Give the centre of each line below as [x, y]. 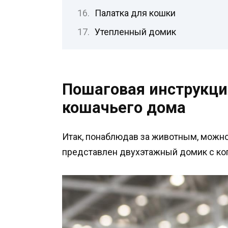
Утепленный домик [135, 32]
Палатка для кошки [135, 13]
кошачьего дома [124, 108]
